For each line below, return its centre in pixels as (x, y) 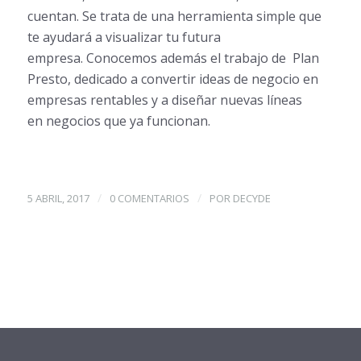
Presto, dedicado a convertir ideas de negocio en (172, 79)
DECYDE (251, 199)
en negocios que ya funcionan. (118, 121)
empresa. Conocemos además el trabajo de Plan (173, 58)
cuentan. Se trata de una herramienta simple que (174, 17)
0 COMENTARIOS (149, 199)
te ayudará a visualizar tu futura (124, 37)
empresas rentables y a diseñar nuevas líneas (164, 100)
